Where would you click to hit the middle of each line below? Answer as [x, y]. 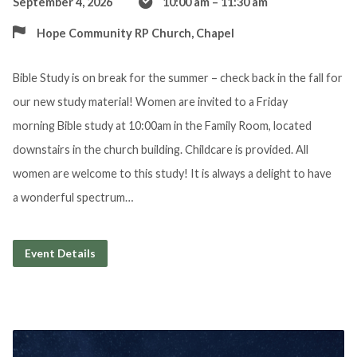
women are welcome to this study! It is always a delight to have [172, 173]
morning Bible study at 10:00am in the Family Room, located [162, 126]
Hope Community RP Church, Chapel [135, 33]
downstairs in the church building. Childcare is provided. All [160, 149]
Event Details [60, 253]
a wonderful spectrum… [73, 197]
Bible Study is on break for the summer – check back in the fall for [177, 78]
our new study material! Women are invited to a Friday [150, 102]
